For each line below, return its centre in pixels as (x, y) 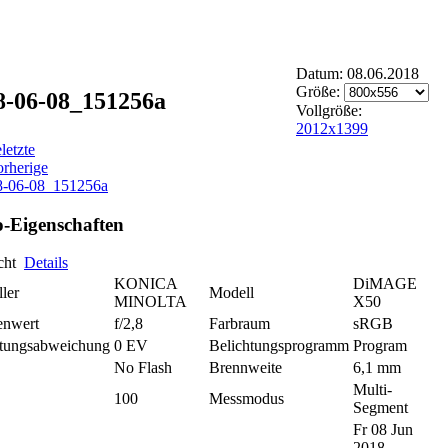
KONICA (145, 284)
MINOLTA (150, 302)
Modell (231, 293)
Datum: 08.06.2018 (357, 73)
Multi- (372, 390)
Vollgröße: (329, 110)
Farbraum (239, 324)
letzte (18, 149)
